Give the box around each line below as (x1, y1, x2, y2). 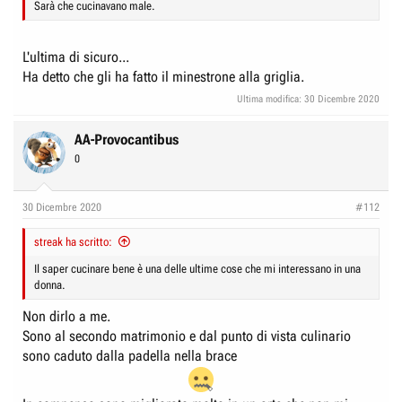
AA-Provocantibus (74, 130, 179, 148)
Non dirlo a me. (22, 307, 110, 325)
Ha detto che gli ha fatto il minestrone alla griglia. (22, 68, 304, 85)
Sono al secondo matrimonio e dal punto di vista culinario (22, 327, 351, 345)
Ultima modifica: (237, 92, 304, 105)
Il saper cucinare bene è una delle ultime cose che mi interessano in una (34, 261, 361, 275)
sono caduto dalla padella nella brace (22, 346, 237, 364)
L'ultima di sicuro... (22, 48, 129, 66)
